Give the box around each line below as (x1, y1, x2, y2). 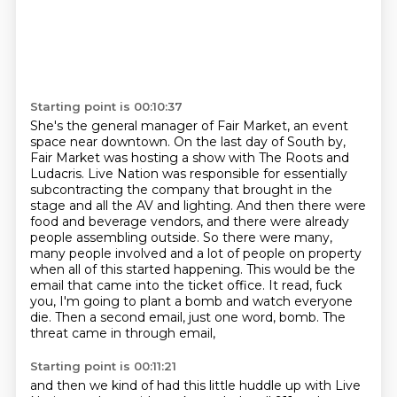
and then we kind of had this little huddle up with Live (29, 378, 361, 393)
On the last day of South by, (173, 134, 346, 150)
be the (314, 261, 355, 277)
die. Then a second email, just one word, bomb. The (29, 309, 346, 325)
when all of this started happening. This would (29, 261, 315, 277)
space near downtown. (29, 134, 174, 150)
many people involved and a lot (29, 245, 227, 261)
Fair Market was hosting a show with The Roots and (29, 150, 349, 166)
